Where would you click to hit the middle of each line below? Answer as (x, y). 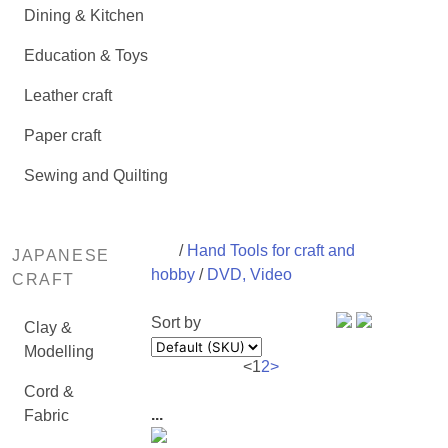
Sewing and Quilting (96, 175)
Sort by (175, 322)
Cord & (49, 391)
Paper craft (62, 135)
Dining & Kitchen (84, 15)
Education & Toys (86, 55)
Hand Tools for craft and (270, 250)
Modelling (59, 351)
